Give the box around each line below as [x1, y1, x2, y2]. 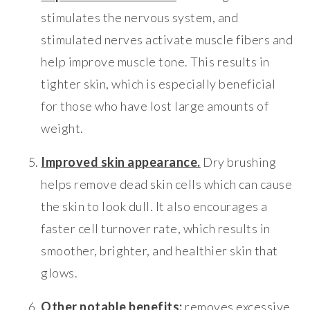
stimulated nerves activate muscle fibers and [41, 32, 293, 48]
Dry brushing [200, 154, 277, 170]
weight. [41, 120, 84, 136]
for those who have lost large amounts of [41, 98, 269, 114]
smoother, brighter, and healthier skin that [41, 243, 278, 259]
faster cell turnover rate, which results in [41, 221, 271, 237]
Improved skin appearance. [41, 154, 201, 170]
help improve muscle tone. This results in [41, 54, 270, 70]
